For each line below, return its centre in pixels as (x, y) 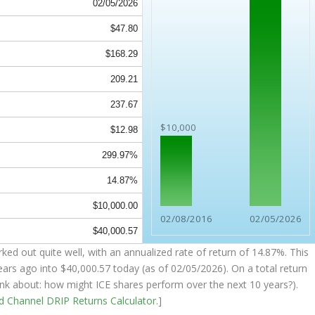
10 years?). (273, 285)
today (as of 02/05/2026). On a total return (209, 269)
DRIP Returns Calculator (102, 301)
